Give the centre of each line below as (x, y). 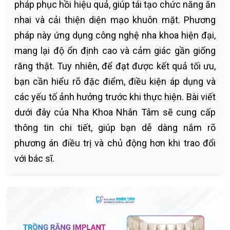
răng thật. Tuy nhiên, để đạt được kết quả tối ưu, (115, 66)
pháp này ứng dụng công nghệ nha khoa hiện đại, (115, 35)
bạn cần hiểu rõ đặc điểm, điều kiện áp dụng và (115, 81)
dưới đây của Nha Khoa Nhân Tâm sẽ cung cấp (115, 112)
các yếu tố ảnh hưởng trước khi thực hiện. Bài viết (115, 97)
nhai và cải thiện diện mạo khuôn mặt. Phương (115, 20)
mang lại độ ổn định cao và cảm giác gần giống (115, 51)
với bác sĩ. (34, 158)
